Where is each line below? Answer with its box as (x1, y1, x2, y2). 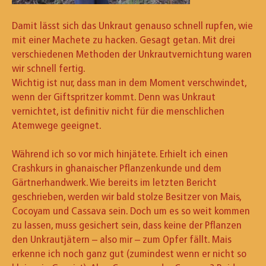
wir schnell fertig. (12, 61, 85, 75)
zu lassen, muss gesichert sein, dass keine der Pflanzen (12, 218, 242, 232)
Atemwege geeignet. (12, 118, 102, 132)
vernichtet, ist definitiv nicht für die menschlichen (12, 104, 224, 118)
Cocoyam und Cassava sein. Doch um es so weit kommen (12, 204, 250, 217)
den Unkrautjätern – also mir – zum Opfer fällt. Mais (12, 232, 232, 246)
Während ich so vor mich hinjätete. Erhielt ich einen (12, 147, 228, 160)
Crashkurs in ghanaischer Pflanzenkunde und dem (12, 161, 221, 175)
